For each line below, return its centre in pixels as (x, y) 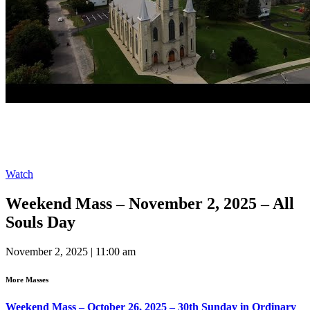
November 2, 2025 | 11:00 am (71, 251)
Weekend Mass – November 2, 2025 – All (150, 203)
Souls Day (40, 222)
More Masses (27, 279)
